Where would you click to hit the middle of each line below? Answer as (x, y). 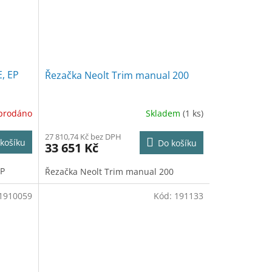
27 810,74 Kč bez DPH (83, 136)
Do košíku (177, 143)
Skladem (164, 114)
